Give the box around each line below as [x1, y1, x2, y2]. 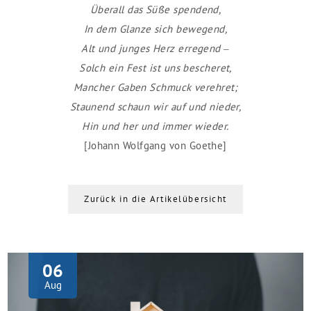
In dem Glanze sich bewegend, [83, 23, 228, 35]
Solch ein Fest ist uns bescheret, [79, 62, 232, 74]
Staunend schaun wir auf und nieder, [69, 101, 242, 112]
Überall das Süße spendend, [90, 3, 221, 15]
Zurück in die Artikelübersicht [84, 194, 227, 205]
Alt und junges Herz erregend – [81, 42, 230, 54]
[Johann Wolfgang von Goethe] [84, 140, 227, 151]
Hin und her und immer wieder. [82, 120, 229, 132]
